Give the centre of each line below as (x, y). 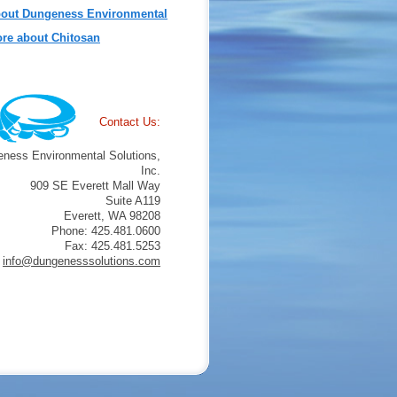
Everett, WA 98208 (112, 216)
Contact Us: (130, 122)
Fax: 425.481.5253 (113, 246)
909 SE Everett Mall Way (95, 186)
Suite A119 (133, 201)
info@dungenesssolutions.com (82, 261)
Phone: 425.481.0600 (106, 231)
